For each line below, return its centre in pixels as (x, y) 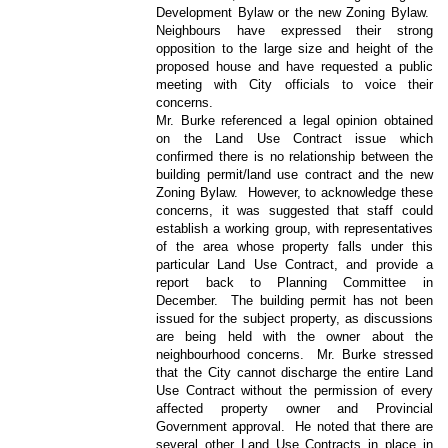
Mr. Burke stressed (375, 354)
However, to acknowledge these (340, 192)
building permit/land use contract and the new (294, 174)
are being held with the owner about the (294, 336)
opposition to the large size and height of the (294, 48)
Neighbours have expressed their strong (294, 30)
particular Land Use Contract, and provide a (294, 264)
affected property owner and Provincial (294, 408)
